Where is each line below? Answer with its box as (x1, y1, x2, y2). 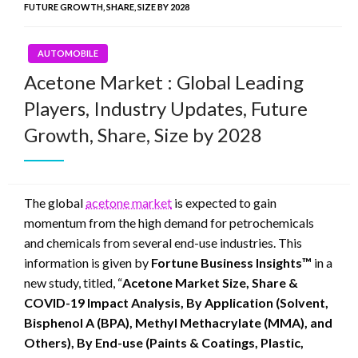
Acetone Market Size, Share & (122, 274, 298, 290)
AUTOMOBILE (38, 47, 98, 58)
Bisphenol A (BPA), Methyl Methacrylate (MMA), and (24, 314, 332, 330)
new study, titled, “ (24, 274, 122, 290)
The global (24, 194, 86, 210)
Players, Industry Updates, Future (24, 96, 308, 120)
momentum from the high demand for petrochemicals (24, 214, 314, 230)
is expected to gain (172, 194, 276, 210)
